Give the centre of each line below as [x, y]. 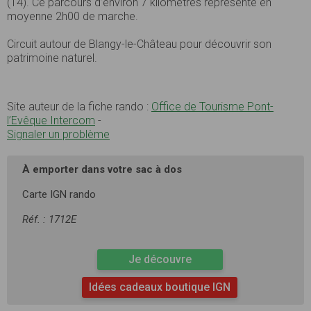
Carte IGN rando [59, 194]
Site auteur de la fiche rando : [79, 106]
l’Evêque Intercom [51, 120]
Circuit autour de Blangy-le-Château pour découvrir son [139, 44]
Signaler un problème [58, 134]
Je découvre [160, 259]
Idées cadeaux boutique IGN [160, 287]
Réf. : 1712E [49, 219]
